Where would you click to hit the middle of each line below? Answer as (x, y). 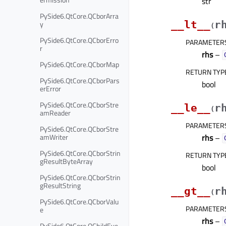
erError (50, 88)
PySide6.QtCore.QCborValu (79, 201)
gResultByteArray (66, 161)
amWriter (54, 137)
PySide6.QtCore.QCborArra (79, 16)
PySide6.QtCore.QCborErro (79, 40)
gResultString (60, 185)
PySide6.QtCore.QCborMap (79, 64)
